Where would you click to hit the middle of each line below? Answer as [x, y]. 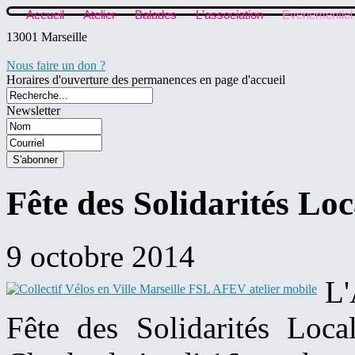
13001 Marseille [47, 37]
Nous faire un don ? [56, 66]
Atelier [99, 15]
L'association [229, 15]
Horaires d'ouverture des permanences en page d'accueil [146, 80]
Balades [156, 15]
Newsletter [33, 111]
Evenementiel [317, 15]
